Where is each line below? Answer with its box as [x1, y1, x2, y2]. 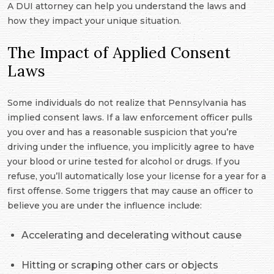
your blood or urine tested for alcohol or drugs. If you [7, 156, 240, 168]
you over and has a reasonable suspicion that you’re [7, 127, 237, 138]
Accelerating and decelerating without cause [21, 229, 242, 242]
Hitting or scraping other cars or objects [21, 259, 218, 272]
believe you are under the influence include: [7, 200, 202, 212]
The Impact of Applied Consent [7, 43, 231, 63]
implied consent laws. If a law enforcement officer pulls [7, 112, 253, 124]
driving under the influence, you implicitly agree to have [7, 141, 254, 153]
